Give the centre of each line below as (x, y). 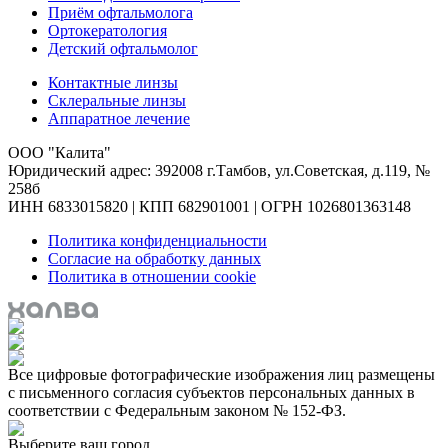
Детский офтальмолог (123, 48)
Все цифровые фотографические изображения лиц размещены (221, 375)
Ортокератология (107, 30)
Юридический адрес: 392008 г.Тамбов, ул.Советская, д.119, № (219, 170)
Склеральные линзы (117, 100)
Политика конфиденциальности (157, 240)
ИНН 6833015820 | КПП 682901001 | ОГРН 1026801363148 (209, 206)
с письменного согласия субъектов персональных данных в (211, 393)
